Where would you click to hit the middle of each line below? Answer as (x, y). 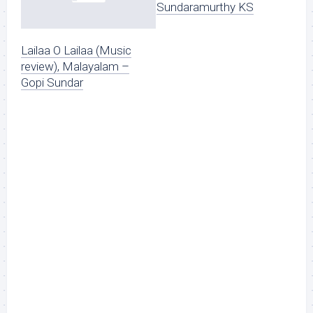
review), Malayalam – (75, 67)
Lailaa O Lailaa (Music (76, 51)
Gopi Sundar (52, 83)
